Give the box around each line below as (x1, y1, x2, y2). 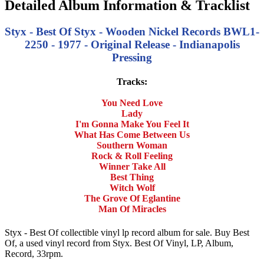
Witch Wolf (109, 183, 155, 193)
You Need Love (101, 98, 163, 108)
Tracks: (117, 77, 147, 87)
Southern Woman (97, 140, 167, 151)
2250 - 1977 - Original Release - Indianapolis (24, 38, 240, 51)
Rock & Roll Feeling (91, 151, 173, 161)
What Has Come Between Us (74, 130, 190, 140)
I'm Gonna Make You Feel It (75, 119, 189, 130)
